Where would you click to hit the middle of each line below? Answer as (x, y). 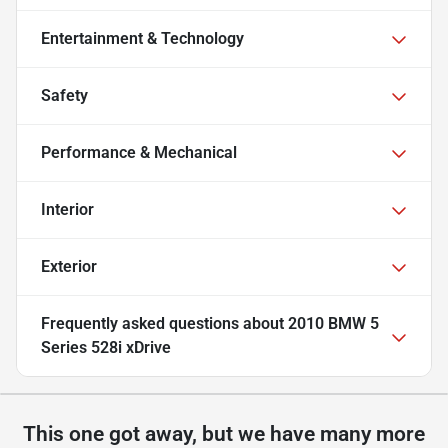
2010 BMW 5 (333, 324)
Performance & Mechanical (139, 153)
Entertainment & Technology (142, 39)
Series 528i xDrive (106, 348)
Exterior (69, 267)
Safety (64, 96)
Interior (67, 210)
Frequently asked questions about (164, 324)
